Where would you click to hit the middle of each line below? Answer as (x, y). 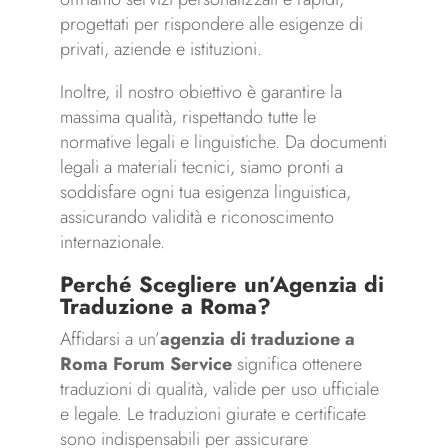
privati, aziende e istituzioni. (160, 49)
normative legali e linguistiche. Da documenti (223, 142)
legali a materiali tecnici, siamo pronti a (201, 167)
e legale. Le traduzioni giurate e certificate (212, 414)
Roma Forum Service (145, 364)
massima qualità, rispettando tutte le (187, 117)
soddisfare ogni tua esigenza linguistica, (205, 192)
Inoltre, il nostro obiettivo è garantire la (200, 92)
